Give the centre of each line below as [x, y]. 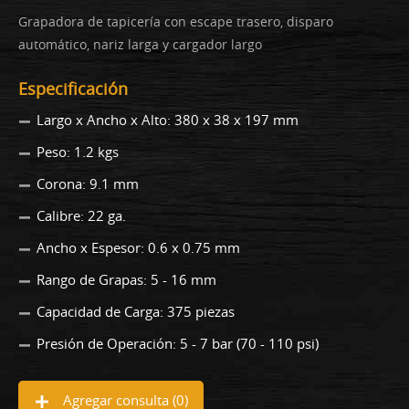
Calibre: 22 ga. [81, 216]
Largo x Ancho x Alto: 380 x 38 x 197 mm [168, 120]
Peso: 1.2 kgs [78, 152]
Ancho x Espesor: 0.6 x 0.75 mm [138, 248]
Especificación [73, 89]
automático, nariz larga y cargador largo [140, 45]
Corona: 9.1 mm [88, 184]
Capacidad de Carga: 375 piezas [136, 312]
